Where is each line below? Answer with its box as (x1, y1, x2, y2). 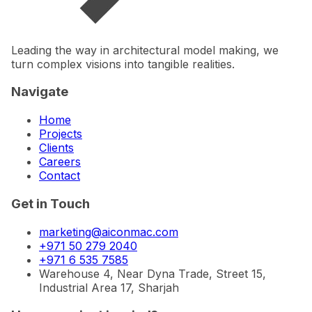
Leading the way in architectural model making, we (11, 42, 279, 57)
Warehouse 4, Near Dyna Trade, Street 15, (39, 266, 266, 281)
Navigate (11, 84, 68, 100)
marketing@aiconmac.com (39, 224, 178, 239)
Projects (39, 127, 82, 141)
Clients (39, 141, 74, 155)
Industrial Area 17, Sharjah (39, 280, 179, 295)
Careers (39, 155, 81, 169)
